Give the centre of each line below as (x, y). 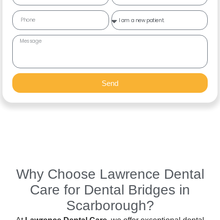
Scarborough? (110, 206)
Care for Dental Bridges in (110, 190)
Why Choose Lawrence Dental (110, 174)
